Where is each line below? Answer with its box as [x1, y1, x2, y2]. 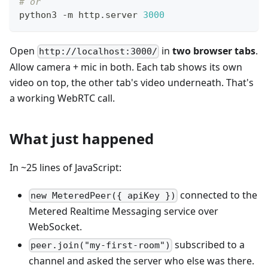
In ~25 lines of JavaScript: [10, 160, 121, 174]
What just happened [10, 128, 154, 148]
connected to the [178, 188, 258, 202]
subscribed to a [172, 238, 245, 252]
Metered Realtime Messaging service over [29, 205, 218, 218]
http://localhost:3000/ [39, 45, 158, 57]
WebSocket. [29, 220, 82, 234]
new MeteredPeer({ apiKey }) [31, 190, 176, 202]
